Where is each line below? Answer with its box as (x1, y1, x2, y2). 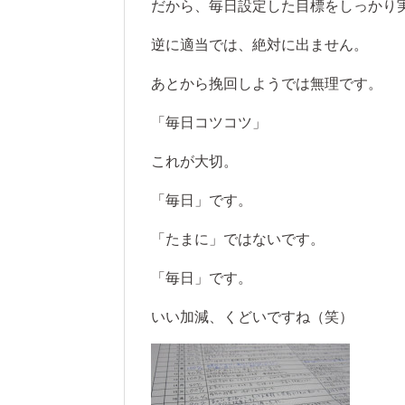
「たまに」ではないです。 (151, 231, 325, 249)
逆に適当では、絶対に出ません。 (151, 36, 368, 54)
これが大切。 (151, 153, 238, 171)
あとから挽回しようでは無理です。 (151, 75, 382, 93)
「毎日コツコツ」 (151, 114, 267, 132)
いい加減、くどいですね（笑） (151, 308, 353, 326)
